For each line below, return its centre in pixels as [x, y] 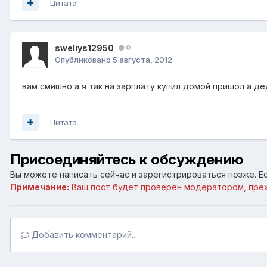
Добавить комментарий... [83, 234]
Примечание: [40, 187]
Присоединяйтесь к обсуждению [127, 159]
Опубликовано [84, 59]
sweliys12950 [84, 48]
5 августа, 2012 [142, 59]
